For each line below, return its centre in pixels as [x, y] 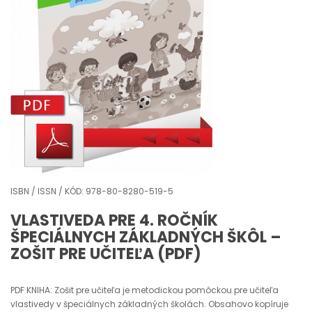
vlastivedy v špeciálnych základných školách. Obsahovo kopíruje [149, 304]
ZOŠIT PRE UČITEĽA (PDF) [106, 254]
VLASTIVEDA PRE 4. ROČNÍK [114, 220]
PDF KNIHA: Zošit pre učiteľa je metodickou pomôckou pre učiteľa [145, 290]
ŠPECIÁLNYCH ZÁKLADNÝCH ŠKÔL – [146, 237]
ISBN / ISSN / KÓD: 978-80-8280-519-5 [92, 191]
